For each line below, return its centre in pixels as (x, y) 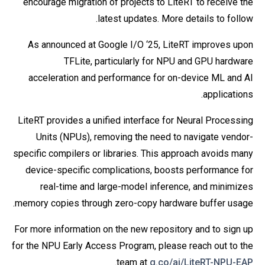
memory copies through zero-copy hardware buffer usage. (134, 203)
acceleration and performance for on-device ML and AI (141, 77)
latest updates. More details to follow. (175, 18)
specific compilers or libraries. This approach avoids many (133, 153)
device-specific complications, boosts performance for (139, 170)
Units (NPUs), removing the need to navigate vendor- (145, 137)
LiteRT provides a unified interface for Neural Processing (135, 120)
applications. (228, 94)
